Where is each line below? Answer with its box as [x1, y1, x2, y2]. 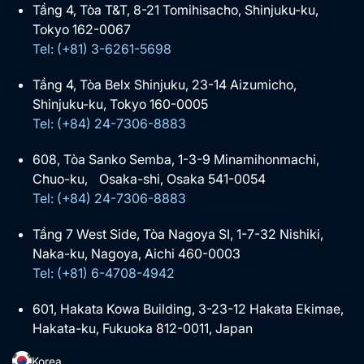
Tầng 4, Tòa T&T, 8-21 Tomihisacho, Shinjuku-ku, [32, 2, 318, 18]
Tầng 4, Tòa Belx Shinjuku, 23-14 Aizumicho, [32, 76, 297, 93]
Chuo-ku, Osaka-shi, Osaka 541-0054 [32, 171, 266, 187]
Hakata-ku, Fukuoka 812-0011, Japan [32, 320, 253, 336]
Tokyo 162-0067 [32, 21, 131, 37]
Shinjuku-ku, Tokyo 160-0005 [32, 96, 208, 112]
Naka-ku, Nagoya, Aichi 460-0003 [32, 245, 240, 262]
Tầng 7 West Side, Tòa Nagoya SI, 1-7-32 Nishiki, [32, 226, 323, 242]
